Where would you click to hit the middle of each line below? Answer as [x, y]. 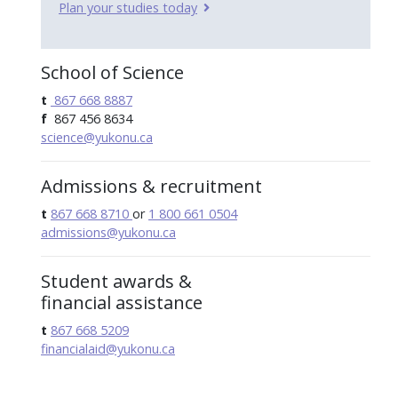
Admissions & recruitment [151, 186]
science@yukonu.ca [97, 137]
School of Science [112, 72]
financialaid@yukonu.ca [108, 348]
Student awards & [116, 281]
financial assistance [122, 302]
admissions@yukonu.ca [108, 232]
